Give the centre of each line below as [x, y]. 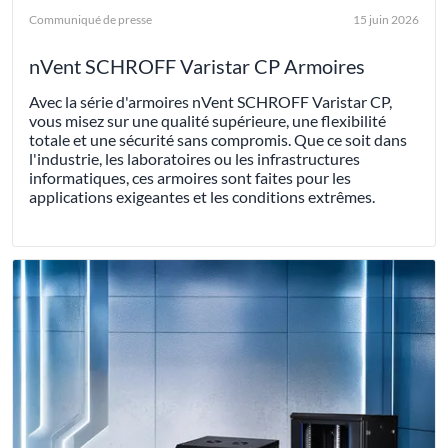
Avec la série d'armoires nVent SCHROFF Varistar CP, [210, 102]
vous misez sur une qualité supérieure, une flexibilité [207, 121]
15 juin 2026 [386, 20]
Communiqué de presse [90, 20]
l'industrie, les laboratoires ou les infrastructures [194, 159]
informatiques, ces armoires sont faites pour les [190, 178]
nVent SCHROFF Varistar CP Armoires [197, 66]
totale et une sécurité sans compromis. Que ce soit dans [218, 140]
